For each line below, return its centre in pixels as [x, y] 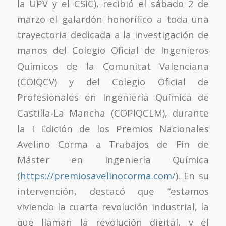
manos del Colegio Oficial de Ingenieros [113, 50]
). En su [192, 175]
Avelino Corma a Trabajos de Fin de [113, 144]
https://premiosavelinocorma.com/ [98, 175]
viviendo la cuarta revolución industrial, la [113, 206]
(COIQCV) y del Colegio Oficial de [113, 81]
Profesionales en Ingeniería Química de [113, 97]
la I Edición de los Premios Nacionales [113, 128]
